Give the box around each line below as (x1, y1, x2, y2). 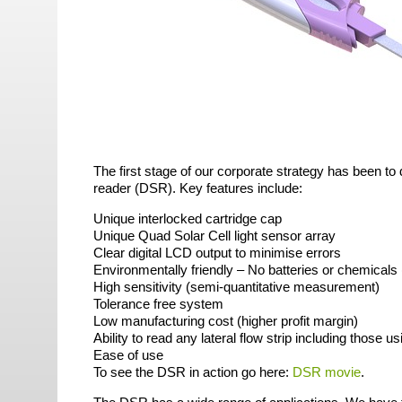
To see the (93, 364, 157, 380)
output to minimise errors (192, 245, 341, 260)
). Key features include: (168, 180, 302, 196)
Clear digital (93, 245, 165, 260)
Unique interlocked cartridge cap (93, 211, 282, 226)
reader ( (93, 180, 139, 196)
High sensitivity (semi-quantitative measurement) (93, 279, 380, 294)
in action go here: (186, 364, 293, 380)
